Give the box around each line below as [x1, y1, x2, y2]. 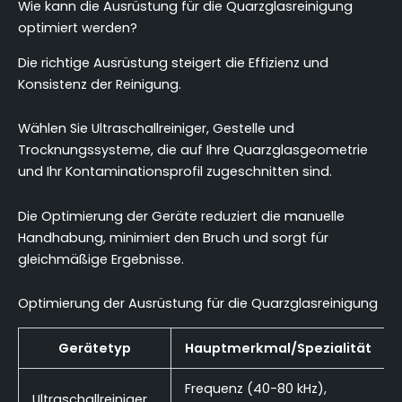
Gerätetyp [58, 338, 131, 357]
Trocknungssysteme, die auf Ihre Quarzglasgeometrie [18, 141, 368, 160]
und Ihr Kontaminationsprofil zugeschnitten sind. [18, 162, 332, 181]
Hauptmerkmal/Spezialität [185, 338, 371, 357]
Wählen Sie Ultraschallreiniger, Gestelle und [18, 119, 294, 138]
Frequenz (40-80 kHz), [184, 379, 327, 398]
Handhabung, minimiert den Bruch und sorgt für [18, 228, 328, 247]
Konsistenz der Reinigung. [18, 74, 181, 93]
